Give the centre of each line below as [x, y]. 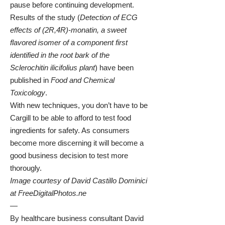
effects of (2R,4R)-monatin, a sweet [68, 30]
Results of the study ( [45, 17]
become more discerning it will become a [77, 143]
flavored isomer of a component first [69, 42]
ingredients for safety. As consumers [70, 130]
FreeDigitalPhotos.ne [52, 193]
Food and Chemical [83, 80]
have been [117, 67]
